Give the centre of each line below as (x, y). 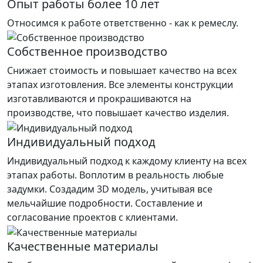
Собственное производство (87, 52)
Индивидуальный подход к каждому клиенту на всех (127, 161)
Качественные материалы (83, 246)
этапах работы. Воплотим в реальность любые (115, 175)
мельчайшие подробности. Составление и (105, 203)
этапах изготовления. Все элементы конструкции (120, 85)
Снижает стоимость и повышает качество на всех (122, 71)
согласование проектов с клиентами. (92, 218)
